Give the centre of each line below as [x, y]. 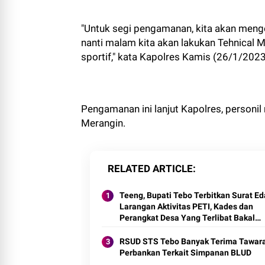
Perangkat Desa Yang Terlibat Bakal [187, 218]
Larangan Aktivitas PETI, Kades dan [186, 206]
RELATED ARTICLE [150, 169]
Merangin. [103, 123]
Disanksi [135, 229]
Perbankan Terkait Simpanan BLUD [185, 253]
